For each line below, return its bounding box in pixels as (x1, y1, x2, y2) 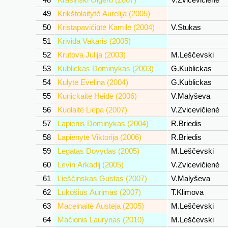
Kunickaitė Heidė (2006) (58, 92, 137, 100)
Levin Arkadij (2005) (58, 160, 124, 169)
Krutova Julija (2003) (58, 50, 126, 59)
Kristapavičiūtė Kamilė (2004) (58, 23, 155, 32)
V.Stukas (169, 23, 203, 32)
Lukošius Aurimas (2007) (58, 188, 141, 196)
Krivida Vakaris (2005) (58, 37, 131, 45)
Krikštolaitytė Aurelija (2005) (58, 9, 150, 18)
